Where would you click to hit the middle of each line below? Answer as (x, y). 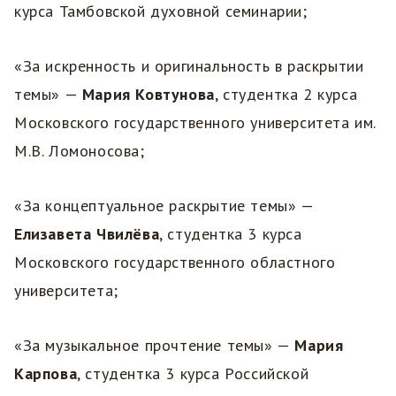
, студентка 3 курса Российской (193, 373)
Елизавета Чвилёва (87, 233)
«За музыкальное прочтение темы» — (155, 345)
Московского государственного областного (175, 262)
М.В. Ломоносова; (80, 150)
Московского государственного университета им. (195, 122)
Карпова (46, 373)
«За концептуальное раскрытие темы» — (164, 205)
